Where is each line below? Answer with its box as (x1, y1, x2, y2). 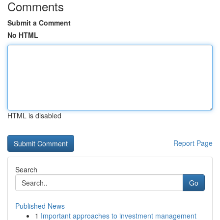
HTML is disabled (7, 110, 61, 120)
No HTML (7, 30, 38, 40)
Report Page (173, 138, 213, 148)
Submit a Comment (7, 18, 71, 27)
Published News (15, 201, 65, 211)
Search (15, 165, 37, 174)
